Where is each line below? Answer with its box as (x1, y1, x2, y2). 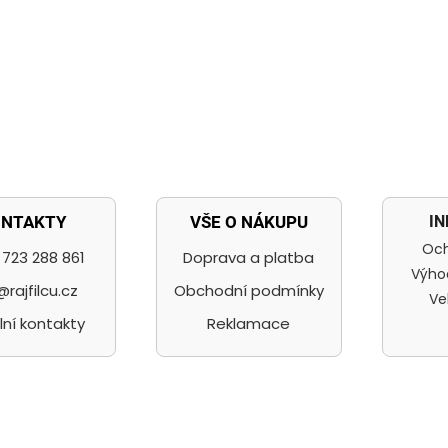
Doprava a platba (183, 247, 315, 269)
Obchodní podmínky (173, 280, 324, 302)
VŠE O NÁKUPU (189, 212, 308, 233)
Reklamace (207, 313, 291, 335)
